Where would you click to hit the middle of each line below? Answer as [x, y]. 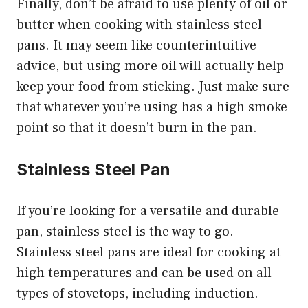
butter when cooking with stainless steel [139, 24]
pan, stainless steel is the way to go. [125, 231]
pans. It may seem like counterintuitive [136, 45]
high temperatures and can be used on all [144, 273]
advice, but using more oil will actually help [150, 66]
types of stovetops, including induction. [137, 293]
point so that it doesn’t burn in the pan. [137, 128]
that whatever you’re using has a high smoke [152, 107]
